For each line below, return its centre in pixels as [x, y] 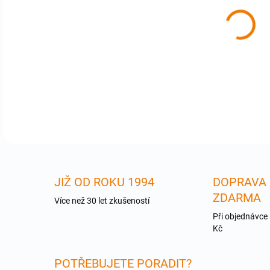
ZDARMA [237, 198]
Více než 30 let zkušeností [102, 201]
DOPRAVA [239, 182]
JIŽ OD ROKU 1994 [104, 182]
